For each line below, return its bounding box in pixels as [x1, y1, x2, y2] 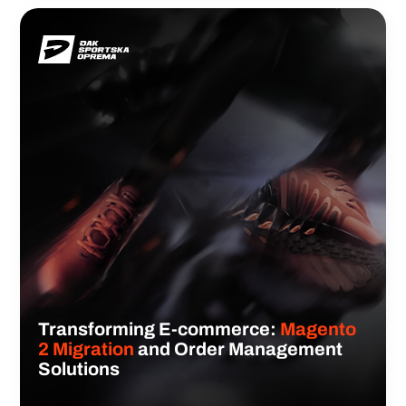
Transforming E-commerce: [38, 318, 281, 339]
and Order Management [134, 338, 343, 359]
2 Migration [38, 338, 135, 359]
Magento [280, 318, 357, 339]
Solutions [38, 358, 121, 379]
